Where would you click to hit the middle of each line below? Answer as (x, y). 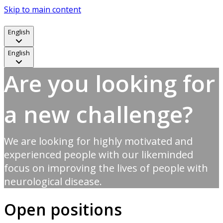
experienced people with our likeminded (99, 155)
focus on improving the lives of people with (106, 168)
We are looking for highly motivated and (98, 141)
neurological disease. (53, 181)
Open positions (63, 210)
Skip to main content (43, 9)
